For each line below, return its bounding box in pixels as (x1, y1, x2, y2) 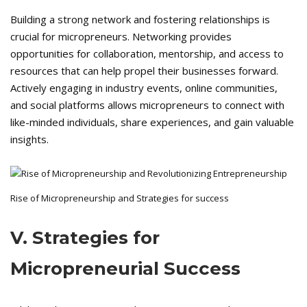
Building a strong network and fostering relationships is (10, 12, 270, 27)
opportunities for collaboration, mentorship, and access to (10, 47, 284, 61)
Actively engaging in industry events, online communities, (10, 81, 278, 95)
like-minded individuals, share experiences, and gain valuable (10, 115, 294, 130)
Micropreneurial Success (10, 258, 241, 280)
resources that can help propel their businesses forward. (10, 64, 278, 78)
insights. (10, 132, 49, 147)
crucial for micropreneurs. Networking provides (10, 29, 232, 44)
